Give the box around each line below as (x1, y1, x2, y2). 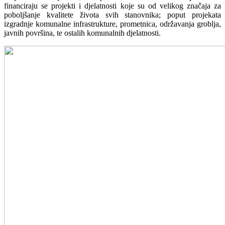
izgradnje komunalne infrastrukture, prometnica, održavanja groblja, (4, 19, 221, 28)
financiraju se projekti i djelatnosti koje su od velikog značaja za (4, 1, 221, 10)
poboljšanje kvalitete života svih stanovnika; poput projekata (4, 10, 221, 19)
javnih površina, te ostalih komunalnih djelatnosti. (4, 28, 161, 37)
